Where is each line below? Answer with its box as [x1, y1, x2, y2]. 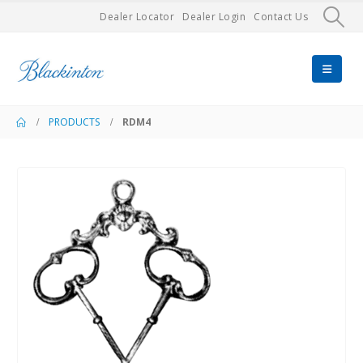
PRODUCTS [49, 115, 100, 129]
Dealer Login [182, 10, 246, 23]
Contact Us [254, 10, 309, 23]
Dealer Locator [100, 10, 175, 23]
